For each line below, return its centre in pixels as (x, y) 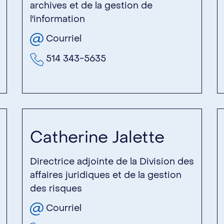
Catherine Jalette (97, 137)
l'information (57, 19)
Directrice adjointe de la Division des (112, 161)
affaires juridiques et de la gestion (106, 175)
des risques (56, 188)
